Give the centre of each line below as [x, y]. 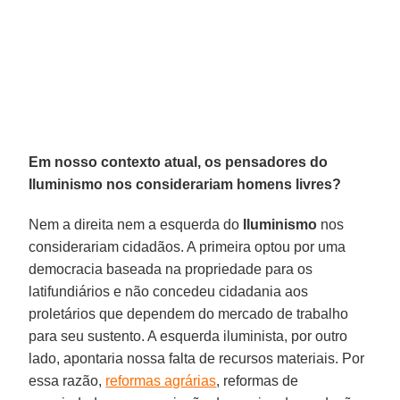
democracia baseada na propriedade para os [171, 269]
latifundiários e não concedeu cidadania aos [169, 291]
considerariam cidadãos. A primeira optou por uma [187, 246]
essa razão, [67, 380]
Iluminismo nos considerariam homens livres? [185, 184]
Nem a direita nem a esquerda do [136, 224]
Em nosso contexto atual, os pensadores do [179, 162]
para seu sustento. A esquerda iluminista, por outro [188, 336]
